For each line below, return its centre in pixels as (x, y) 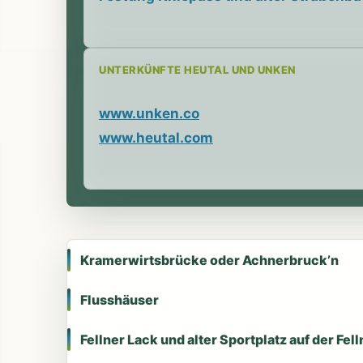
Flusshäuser (120, 299)
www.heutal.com (156, 137)
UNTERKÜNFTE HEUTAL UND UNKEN (197, 69)
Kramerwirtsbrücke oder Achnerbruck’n (209, 260)
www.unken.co (149, 113)
